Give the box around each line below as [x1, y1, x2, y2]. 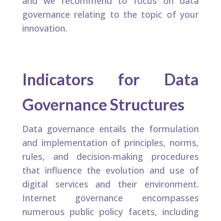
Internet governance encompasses [22, 192, 199, 204]
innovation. [22, 22, 67, 35]
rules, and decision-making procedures [22, 150, 199, 163]
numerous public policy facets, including [22, 206, 199, 218]
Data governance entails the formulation [22, 123, 199, 135]
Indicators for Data [22, 70, 199, 89]
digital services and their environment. [22, 178, 199, 190]
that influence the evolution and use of [22, 164, 199, 177]
